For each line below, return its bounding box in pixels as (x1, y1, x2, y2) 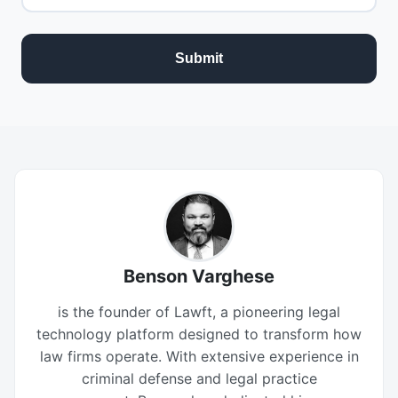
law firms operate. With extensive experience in (39, 347, 359, 365)
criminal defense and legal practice (81, 370, 317, 387)
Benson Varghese (123, 266, 275, 287)
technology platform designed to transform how (36, 325, 362, 343)
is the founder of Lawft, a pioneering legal (58, 303, 340, 321)
